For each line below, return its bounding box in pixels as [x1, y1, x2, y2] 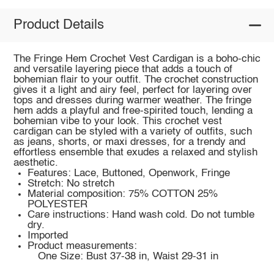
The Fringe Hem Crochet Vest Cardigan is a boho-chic [13, 53, 261, 64]
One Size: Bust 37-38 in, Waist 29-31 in [37, 251, 218, 262]
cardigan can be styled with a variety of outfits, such [13, 126, 252, 137]
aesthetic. [13, 157, 58, 168]
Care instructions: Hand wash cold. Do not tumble [28, 209, 255, 220]
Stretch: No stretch [28, 178, 115, 189]
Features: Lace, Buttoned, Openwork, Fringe [28, 168, 231, 179]
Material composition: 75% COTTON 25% [28, 188, 218, 199]
